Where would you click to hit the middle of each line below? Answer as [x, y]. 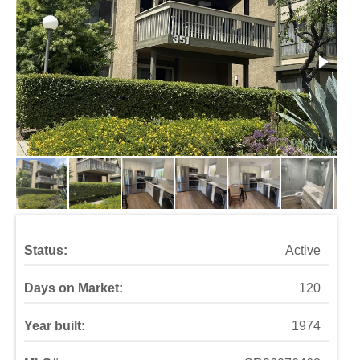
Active [303, 250]
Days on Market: [74, 288]
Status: [46, 250]
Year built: [55, 326]
